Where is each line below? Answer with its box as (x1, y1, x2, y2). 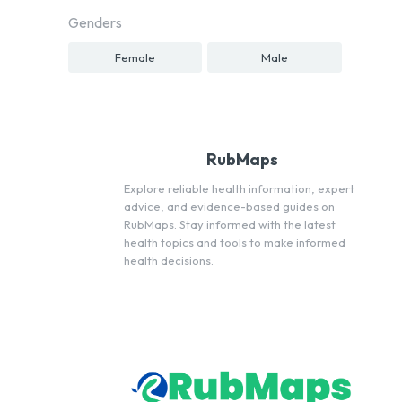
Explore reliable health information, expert (124, 181, 354, 196)
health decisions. (124, 253, 214, 267)
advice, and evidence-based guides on (124, 199, 335, 214)
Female (115, 49, 156, 65)
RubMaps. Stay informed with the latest (124, 217, 336, 232)
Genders (68, 13, 122, 31)
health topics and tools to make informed (124, 235, 345, 249)
